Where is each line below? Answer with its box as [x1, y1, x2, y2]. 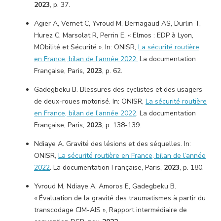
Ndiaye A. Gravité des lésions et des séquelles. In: [34, 139, 191, 148]
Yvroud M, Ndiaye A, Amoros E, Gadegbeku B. [34, 182, 176, 191]
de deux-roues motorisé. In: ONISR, [34, 97, 146, 106]
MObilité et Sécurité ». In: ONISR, [34, 42, 138, 52]
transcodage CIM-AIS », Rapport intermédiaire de [34, 205, 187, 215]
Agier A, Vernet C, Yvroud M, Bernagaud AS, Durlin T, [34, 19, 201, 28]
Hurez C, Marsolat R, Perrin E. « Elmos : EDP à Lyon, [34, 31, 193, 40]
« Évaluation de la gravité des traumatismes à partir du [34, 193, 206, 203]
